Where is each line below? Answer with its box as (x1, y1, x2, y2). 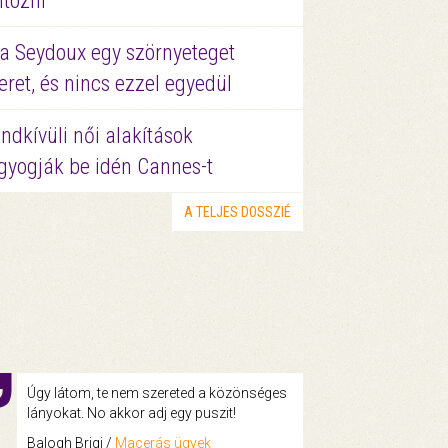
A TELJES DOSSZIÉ (183, 203, 291, 220)
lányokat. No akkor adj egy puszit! (26, 404, 236, 421)
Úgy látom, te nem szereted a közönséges (26, 384, 287, 401)
